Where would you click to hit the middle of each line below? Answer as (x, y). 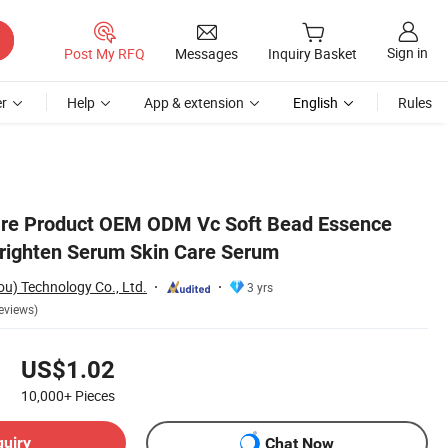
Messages (206, 53)
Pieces (95, 395)
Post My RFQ (104, 53)
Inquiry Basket (312, 54)
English (315, 102)
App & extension (194, 102)
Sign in (407, 53)
